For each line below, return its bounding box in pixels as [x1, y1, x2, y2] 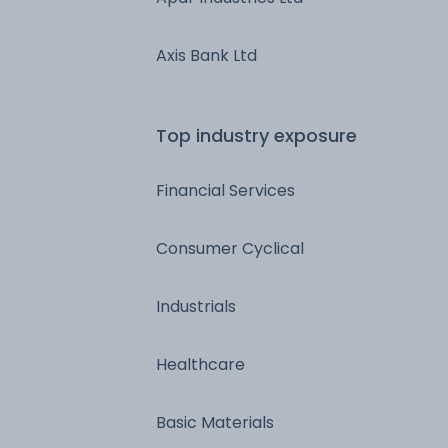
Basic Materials [156, 410, 274, 434]
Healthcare [156, 352, 245, 376]
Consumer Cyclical [156, 236, 304, 260]
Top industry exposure [156, 122, 357, 148]
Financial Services [156, 178, 295, 202]
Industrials [156, 294, 236, 318]
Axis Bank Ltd [156, 43, 257, 67]
